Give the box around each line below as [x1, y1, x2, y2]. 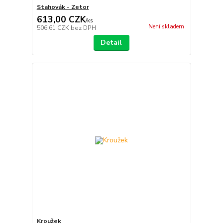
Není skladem [148, 22, 184, 30]
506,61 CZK [36, 23, 71, 32]
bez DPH [70, 23, 96, 32]
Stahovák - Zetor [36, 2, 89, 11]
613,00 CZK [36, 13, 86, 25]
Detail [101, 37, 122, 47]
